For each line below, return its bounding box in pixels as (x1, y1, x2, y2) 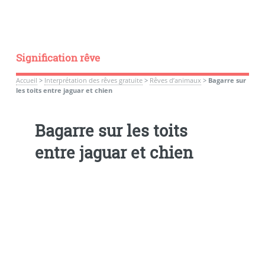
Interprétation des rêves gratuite (44, 76, 143, 85)
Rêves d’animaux (149, 76, 201, 85)
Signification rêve (15, 51, 100, 64)
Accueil (15, 76, 37, 85)
